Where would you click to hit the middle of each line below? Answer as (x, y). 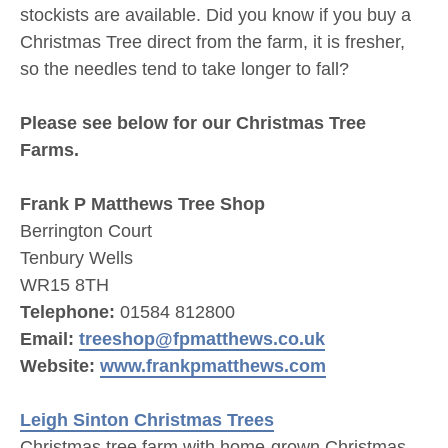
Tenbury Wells (79, 258)
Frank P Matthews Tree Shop (142, 204)
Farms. (49, 150)
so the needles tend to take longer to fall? (184, 69)
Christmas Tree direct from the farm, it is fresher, (212, 42)
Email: (47, 339)
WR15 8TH (67, 285)
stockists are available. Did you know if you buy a (215, 15)
